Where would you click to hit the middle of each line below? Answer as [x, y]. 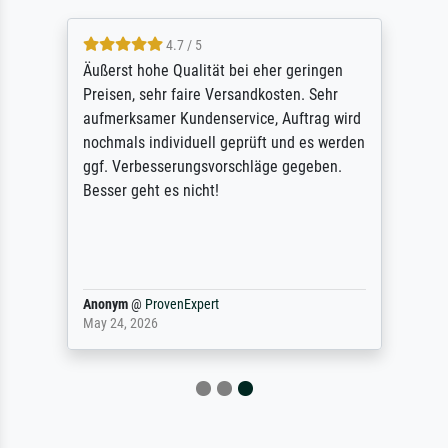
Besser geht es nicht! [150, 191]
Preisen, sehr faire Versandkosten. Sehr [210, 95]
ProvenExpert [181, 305]
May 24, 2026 [120, 324]
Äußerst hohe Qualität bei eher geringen [212, 71]
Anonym [105, 305]
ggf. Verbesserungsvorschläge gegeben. [212, 167]
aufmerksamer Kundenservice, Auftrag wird [221, 119]
